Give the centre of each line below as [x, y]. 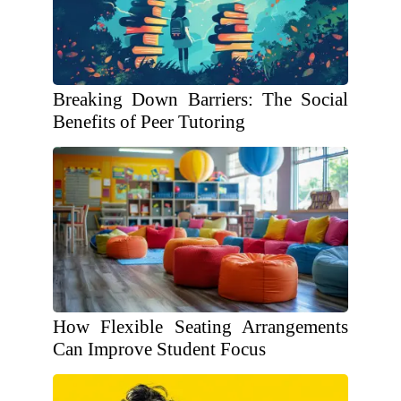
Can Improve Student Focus [159, 349]
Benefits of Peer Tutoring [149, 122]
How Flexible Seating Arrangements [200, 327]
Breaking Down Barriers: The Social [200, 99]
